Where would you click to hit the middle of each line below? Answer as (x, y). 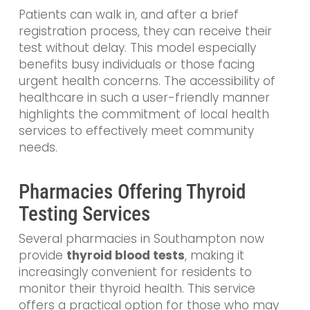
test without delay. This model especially (137, 48)
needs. (38, 148)
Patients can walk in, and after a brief (128, 15)
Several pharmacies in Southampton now (141, 238)
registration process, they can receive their (145, 31)
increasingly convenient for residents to (135, 272)
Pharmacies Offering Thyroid (132, 191)
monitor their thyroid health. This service (137, 288)
